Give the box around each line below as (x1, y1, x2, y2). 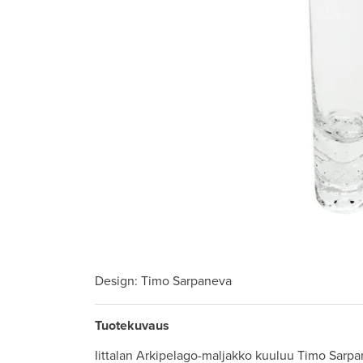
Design (95, 273, 135, 289)
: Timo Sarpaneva (135, 273, 232, 289)
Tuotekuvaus (95, 317, 169, 334)
